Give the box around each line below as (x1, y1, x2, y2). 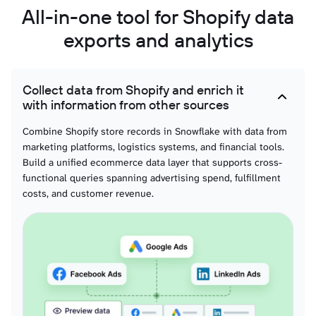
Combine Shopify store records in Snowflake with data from (23, 125, 287, 138)
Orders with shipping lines (39, 66, 154, 79)
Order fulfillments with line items (39, 111, 182, 123)
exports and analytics (63, 28, 253, 52)
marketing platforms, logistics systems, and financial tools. (23, 140, 284, 153)
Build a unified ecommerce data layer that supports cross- (23, 156, 282, 169)
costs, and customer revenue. (23, 187, 154, 200)
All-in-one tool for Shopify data (22, 4, 294, 29)
